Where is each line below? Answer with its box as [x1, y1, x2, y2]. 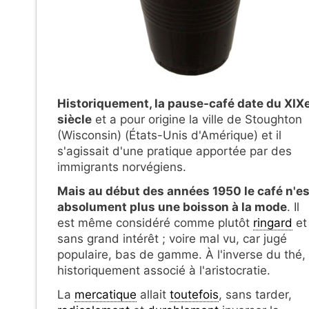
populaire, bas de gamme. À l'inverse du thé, [57, 247, 306, 261]
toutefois [170, 287, 219, 301]
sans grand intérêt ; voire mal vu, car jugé [57, 231, 287, 246]
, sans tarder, [219, 287, 292, 301]
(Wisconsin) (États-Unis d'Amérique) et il [57, 128, 281, 142]
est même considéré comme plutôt [57, 215, 253, 230]
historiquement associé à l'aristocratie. [57, 263, 270, 277]
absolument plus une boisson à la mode [57, 199, 287, 214]
